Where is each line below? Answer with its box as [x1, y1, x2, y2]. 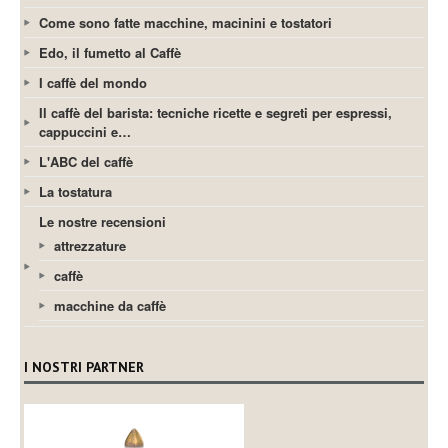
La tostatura [39, 181, 113, 201]
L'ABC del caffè [39, 151, 134, 171]
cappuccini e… [39, 121, 132, 141]
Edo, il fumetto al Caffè [39, 42, 182, 62]
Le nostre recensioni [39, 211, 167, 231]
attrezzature [54, 235, 127, 255]
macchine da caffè [54, 295, 167, 315]
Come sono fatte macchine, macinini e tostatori [39, 12, 333, 32]
